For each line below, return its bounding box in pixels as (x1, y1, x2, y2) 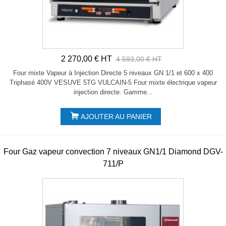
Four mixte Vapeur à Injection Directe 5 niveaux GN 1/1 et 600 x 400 (13, 69, 213, 77)
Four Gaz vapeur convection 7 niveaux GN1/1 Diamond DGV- (3, 147, 223, 156)
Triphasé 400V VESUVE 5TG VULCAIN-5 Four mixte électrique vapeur (9, 79, 217, 87)
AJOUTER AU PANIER (80, 112, 152, 121)
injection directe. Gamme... (73, 88, 153, 96)
